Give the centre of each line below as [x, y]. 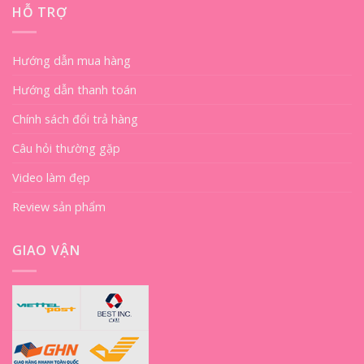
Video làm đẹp [51, 178]
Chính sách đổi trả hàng [75, 119]
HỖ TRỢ [40, 12]
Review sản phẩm [59, 207]
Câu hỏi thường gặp [66, 149]
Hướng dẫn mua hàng [71, 61]
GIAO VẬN [46, 251]
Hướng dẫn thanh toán [74, 90]
